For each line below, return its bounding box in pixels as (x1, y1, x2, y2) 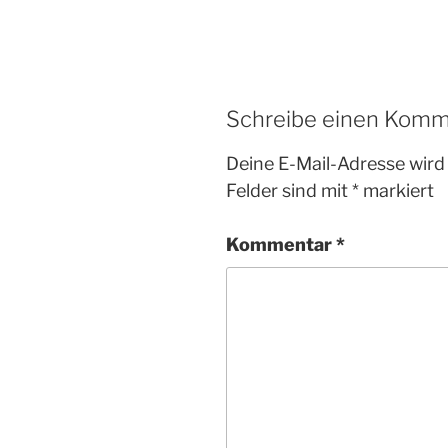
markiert (359, 180, 434, 201)
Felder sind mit (226, 180, 352, 201)
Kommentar (226, 234, 336, 255)
